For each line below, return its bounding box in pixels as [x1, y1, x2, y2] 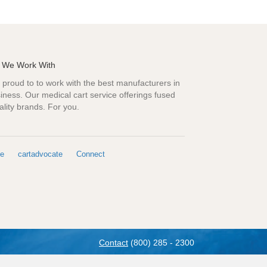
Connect [76, 149, 105, 159]
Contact [99, 237, 128, 247]
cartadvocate [17, 149, 63, 159]
